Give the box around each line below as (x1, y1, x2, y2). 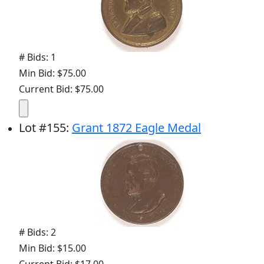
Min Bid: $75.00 (19, 67, 86, 80)
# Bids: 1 (19, 51, 56, 64)
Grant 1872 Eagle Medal (72, 120, 201, 136)
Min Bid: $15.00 (19, 242, 86, 255)
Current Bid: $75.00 (19, 82, 104, 96)
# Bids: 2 (19, 226, 56, 239)
